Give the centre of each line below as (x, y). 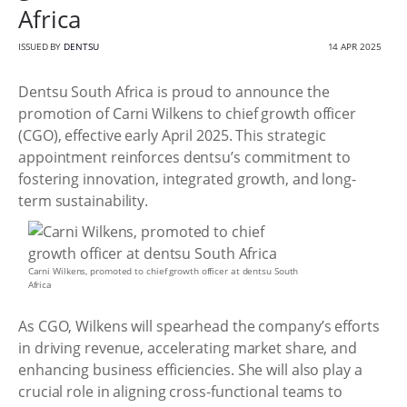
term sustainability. (83, 201)
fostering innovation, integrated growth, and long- (187, 179)
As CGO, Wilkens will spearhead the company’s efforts (199, 326)
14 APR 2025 (354, 46)
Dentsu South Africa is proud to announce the (174, 92)
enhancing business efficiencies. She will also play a (190, 369)
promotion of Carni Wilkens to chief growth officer (187, 114)
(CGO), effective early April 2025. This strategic (173, 135)
